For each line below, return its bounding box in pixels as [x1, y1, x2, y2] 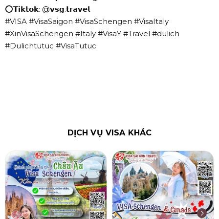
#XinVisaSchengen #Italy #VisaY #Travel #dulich [5, 29, 179, 39]
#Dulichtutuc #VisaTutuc [5, 41, 96, 51]
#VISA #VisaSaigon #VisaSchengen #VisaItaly [5, 17, 169, 26]
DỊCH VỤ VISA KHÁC [67, 128, 152, 138]
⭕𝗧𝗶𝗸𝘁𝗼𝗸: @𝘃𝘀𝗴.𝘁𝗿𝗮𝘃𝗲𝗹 [5, 4, 90, 14]
